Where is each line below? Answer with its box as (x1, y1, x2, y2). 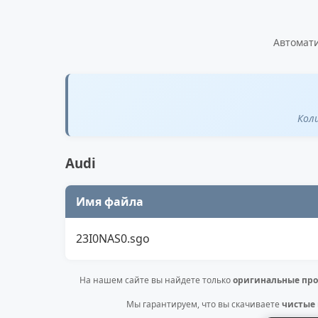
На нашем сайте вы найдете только (79, 273, 233, 286)
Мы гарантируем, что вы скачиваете (126, 297, 282, 310)
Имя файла (76, 193, 143, 209)
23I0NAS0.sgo (76, 230, 150, 246)
